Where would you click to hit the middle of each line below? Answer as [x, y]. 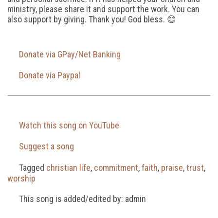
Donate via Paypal [48, 75]
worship [21, 178]
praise [172, 167]
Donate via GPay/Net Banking [69, 54]
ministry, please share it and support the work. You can [103, 9]
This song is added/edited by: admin [81, 199]
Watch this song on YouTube [68, 126]
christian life [68, 167]
